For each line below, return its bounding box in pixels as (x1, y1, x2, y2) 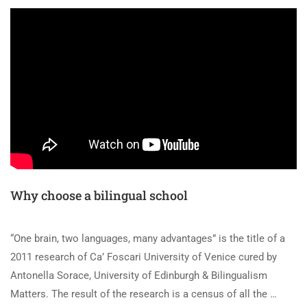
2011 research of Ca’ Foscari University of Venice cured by (10, 251, 277, 264)
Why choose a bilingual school (10, 187, 188, 204)
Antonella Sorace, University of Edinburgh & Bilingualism (10, 269, 267, 282)
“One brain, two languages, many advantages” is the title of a (10, 232, 285, 245)
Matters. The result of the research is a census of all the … (10, 288, 277, 301)
